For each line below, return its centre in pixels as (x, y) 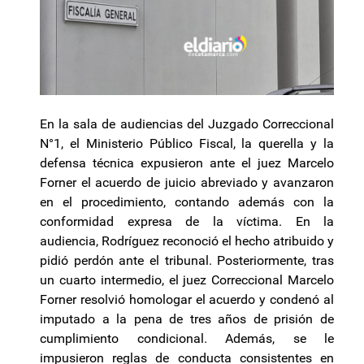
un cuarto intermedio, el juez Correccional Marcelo (187, 280)
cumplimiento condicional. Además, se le (187, 339)
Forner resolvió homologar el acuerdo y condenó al (187, 300)
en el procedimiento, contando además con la (187, 202)
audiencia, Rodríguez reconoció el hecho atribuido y (187, 241)
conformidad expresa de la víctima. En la (187, 222)
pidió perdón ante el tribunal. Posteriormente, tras (187, 261)
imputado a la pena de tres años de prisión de (187, 319)
